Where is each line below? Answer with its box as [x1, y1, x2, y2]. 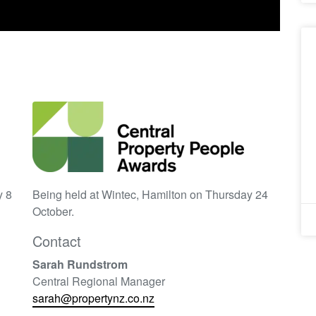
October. [32, 202, 74, 219]
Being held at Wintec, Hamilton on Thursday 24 [32, 186, 268, 202]
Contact [32, 230, 81, 251]
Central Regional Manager [32, 272, 165, 289]
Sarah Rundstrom [32, 255, 128, 272]
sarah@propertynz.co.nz [32, 289, 154, 306]
